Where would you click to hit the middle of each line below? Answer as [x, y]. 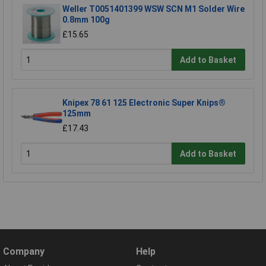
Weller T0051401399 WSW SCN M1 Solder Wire [153, 9]
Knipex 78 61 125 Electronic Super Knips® [144, 102]
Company [24, 252]
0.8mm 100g [86, 19]
